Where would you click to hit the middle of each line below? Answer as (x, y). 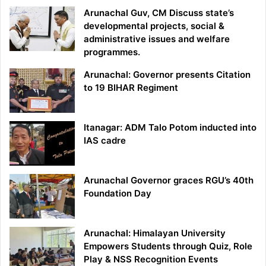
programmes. (112, 52)
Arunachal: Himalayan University (155, 233)
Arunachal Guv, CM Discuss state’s (159, 12)
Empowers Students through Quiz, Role (168, 246)
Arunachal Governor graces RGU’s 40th (169, 180)
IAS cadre (105, 140)
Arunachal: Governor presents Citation (167, 74)
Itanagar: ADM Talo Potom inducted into (170, 127)
